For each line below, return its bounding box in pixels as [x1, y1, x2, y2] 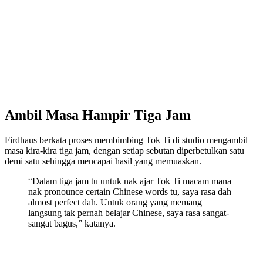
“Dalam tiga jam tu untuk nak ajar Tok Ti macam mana [28, 176, 231, 187]
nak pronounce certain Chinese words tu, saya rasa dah [28, 187, 231, 197]
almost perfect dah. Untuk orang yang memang [28, 197, 202, 208]
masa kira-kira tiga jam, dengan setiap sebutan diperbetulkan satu [5, 146, 244, 156]
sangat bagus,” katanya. [28, 218, 116, 229]
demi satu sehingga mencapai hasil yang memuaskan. [5, 156, 201, 167]
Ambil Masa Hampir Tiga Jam [5, 107, 191, 123]
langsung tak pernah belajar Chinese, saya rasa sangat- [28, 208, 229, 218]
